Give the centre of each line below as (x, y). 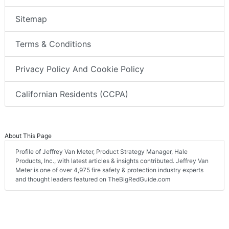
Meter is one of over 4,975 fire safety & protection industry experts (109, 170)
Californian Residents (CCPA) (72, 94)
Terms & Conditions (53, 44)
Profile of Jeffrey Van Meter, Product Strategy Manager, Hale (101, 152)
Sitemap (31, 19)
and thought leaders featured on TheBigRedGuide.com (93, 179)
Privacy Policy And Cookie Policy (80, 69)
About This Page (28, 136)
